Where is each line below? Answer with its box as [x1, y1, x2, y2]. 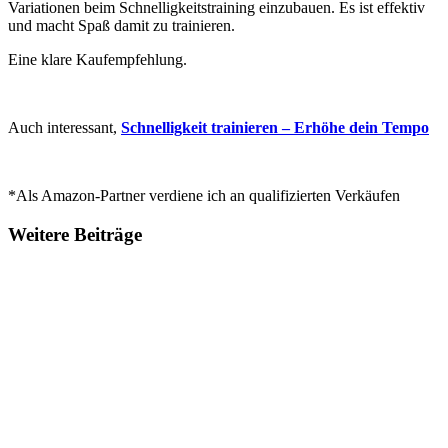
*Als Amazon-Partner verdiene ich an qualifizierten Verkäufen [8, 186, 400, 204]
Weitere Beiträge [8, 223, 142, 245]
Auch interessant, [8, 118, 121, 136]
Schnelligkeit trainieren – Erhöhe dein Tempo [121, 118, 429, 136]
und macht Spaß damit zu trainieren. [8, 16, 235, 34]
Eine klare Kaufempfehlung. [8, 50, 187, 68]
